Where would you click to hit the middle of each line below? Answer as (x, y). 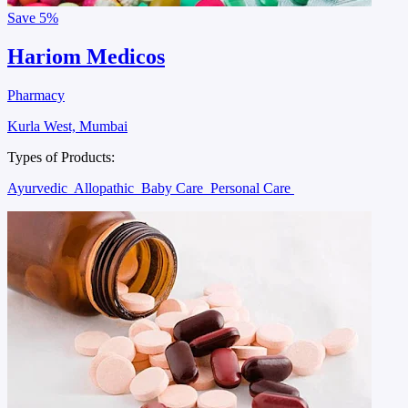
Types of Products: (61, 157)
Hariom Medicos (86, 56)
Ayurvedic (39, 188)
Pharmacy (36, 95)
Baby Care (174, 188)
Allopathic (106, 188)
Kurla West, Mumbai (67, 126)
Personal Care (252, 188)
